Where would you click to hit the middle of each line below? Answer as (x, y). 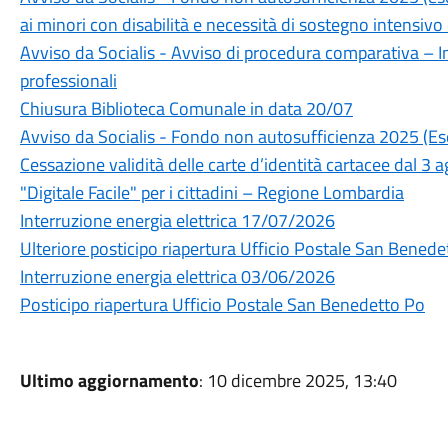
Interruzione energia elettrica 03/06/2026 (177, 276)
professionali (68, 80)
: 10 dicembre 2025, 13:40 (297, 380)
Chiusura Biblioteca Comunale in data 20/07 (186, 108)
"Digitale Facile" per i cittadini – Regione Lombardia (211, 192)
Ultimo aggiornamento (109, 380)
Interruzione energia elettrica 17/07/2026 (177, 220)
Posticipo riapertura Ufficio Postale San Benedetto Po (222, 304)
